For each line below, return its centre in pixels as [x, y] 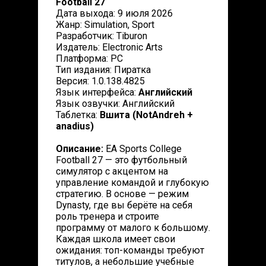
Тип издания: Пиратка [103, 70]
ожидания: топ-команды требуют [130, 250]
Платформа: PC [89, 58]
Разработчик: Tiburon [102, 36]
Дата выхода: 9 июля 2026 [114, 13]
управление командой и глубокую [132, 183]
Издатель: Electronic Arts [109, 47]
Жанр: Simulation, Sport [105, 25]
